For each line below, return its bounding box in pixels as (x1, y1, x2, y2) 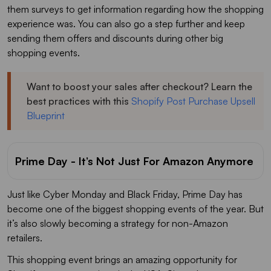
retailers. (7, 231, 42, 244)
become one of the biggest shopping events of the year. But (7, 202, 264, 215)
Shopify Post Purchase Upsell (131, 94, 255, 107)
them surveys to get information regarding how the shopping (7, 2, 264, 15)
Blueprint (27, 109, 65, 122)
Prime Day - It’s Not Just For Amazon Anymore (15, 154, 253, 168)
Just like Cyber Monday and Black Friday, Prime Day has (7, 188, 243, 200)
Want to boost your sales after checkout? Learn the (27, 80, 252, 93)
